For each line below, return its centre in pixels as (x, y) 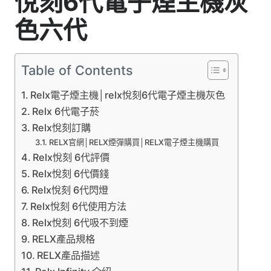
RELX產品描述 (69, 255)
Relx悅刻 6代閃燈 (70, 190)
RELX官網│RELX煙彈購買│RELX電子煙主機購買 (134, 142)
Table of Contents (77, 70)
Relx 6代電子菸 (66, 111)
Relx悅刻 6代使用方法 (79, 206)
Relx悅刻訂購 (62, 127)
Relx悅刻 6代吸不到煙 (80, 222)
